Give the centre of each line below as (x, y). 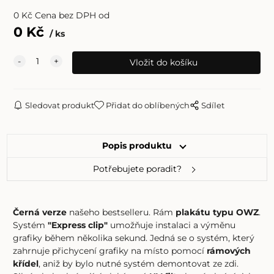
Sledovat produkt (60, 106)
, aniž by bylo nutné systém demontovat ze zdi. (139, 263)
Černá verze (40, 212)
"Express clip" (78, 225)
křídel (26, 263)
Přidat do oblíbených (148, 106)
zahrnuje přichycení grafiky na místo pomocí (110, 250)
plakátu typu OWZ (217, 212)
